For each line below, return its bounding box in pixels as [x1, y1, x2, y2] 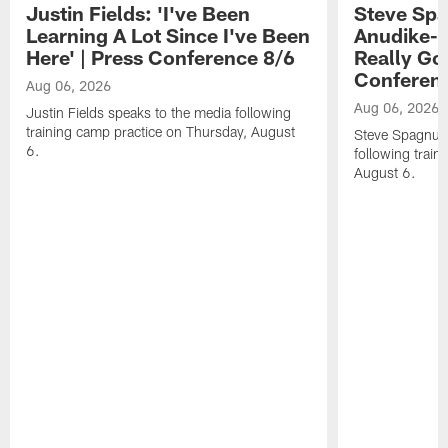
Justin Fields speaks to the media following [26, 104, 292, 122]
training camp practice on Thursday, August [26, 123, 296, 141]
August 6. [353, 164, 416, 182]
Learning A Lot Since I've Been [26, 23, 311, 48]
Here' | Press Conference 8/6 [26, 45, 296, 70]
